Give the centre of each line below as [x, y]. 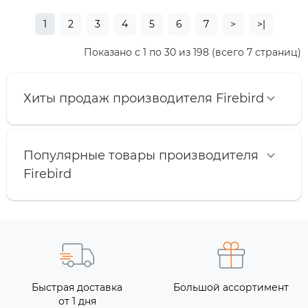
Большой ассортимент [231, 288]
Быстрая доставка [77, 288]
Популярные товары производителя [141, 156]
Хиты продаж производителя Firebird [144, 99]
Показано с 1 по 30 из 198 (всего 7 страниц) [192, 53]
